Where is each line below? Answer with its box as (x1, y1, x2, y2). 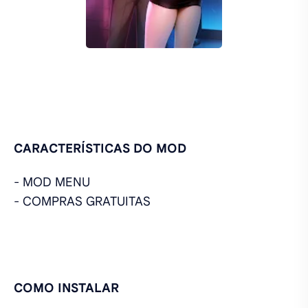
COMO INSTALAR (14, 280, 119, 296)
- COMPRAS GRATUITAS (14, 193, 151, 209)
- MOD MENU (14, 174, 93, 190)
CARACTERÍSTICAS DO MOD (14, 140, 186, 156)
